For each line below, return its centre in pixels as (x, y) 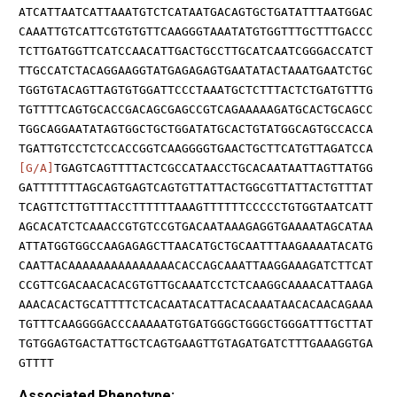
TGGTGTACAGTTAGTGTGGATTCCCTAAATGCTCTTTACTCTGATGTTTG (196, 90)
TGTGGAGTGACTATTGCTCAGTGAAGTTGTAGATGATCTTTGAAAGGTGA (196, 343)
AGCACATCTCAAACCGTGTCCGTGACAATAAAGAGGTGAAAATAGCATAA (196, 226)
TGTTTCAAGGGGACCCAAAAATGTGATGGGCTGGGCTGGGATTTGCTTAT (196, 323)
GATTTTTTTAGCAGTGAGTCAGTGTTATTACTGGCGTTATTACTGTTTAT (196, 187)
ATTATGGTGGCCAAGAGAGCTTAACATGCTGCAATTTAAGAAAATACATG (196, 245)
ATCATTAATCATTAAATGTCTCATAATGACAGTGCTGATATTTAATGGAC (196, 12)
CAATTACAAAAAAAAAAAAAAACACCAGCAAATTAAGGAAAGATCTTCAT (196, 265)
